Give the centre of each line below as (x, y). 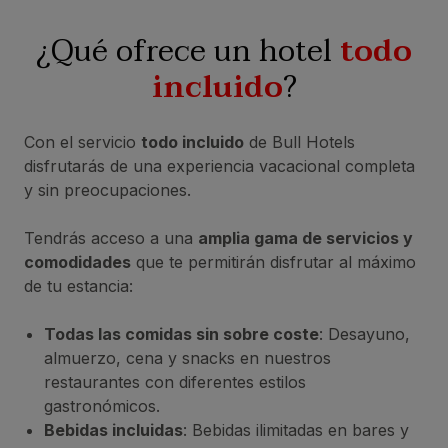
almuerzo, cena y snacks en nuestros (187, 358)
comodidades (77, 262)
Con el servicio (82, 142)
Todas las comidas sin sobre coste (181, 334)
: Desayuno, (364, 334)
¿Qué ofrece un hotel (188, 52)
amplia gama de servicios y (305, 238)
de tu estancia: (78, 286)
